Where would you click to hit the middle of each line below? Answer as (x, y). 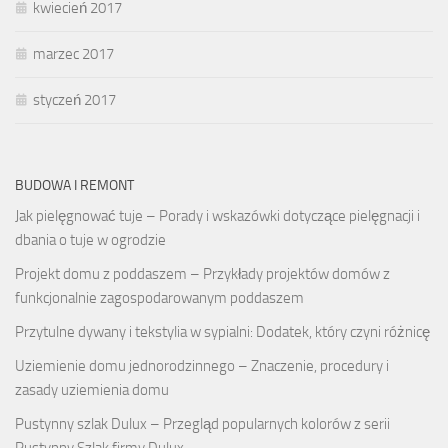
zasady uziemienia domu (92, 389)
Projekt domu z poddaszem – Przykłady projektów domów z (202, 273)
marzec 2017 (73, 53)
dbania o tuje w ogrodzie (90, 239)
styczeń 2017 (74, 99)
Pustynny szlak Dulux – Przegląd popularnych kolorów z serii (202, 423)
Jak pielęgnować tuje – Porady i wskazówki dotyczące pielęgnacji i (217, 215)
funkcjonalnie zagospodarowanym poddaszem (159, 297)
